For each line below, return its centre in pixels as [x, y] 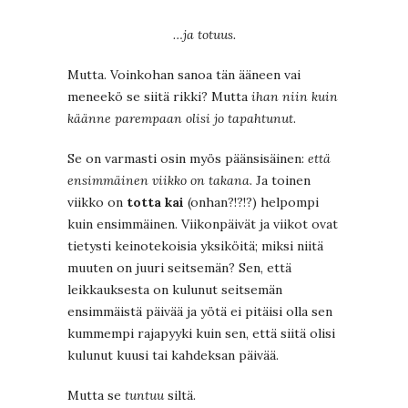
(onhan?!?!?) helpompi [253, 202]
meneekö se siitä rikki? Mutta [159, 96]
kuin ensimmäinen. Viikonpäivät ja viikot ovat [203, 224]
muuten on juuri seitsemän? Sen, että [179, 267]
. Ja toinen [280, 180]
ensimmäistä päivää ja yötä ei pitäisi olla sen [200, 311]
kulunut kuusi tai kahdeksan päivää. [173, 355]
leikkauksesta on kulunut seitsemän [175, 289]
